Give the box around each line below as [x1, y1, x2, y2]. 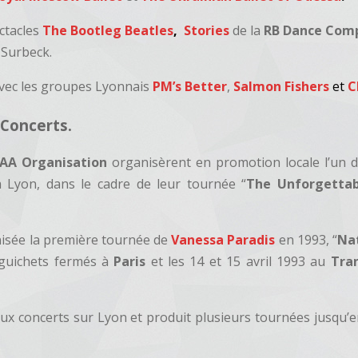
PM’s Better [153, 78, 228, 95]
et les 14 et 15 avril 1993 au [145, 253, 331, 271]
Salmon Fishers [233, 78, 333, 95]
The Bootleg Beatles [42, 22, 174, 39]
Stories [184, 22, 230, 39]
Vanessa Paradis [171, 231, 276, 249]
